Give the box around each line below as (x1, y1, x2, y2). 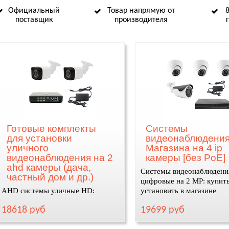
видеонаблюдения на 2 (6, 152, 113, 163)
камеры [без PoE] (145, 152, 225, 163)
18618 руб (1, 205, 45, 215)
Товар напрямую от (107, 7, 175, 15)
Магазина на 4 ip (145, 143, 222, 153)
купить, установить (1, 196, 66, 204)
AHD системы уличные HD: (1, 187, 95, 195)
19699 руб (140, 205, 185, 215)
